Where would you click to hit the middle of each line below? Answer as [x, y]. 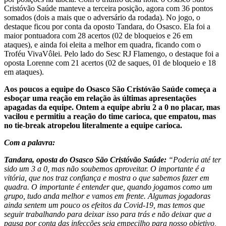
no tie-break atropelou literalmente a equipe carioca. [93, 126]
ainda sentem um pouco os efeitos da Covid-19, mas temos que [104, 205]
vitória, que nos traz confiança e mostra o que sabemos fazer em [107, 178]
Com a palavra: [30, 143]
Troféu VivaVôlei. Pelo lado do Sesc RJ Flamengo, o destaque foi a [111, 54]
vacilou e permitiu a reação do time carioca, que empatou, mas [110, 117]
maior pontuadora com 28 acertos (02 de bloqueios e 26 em [98, 36]
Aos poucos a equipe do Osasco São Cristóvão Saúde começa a [110, 89]
